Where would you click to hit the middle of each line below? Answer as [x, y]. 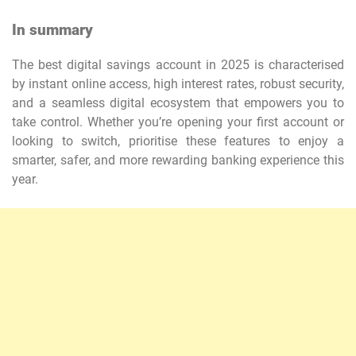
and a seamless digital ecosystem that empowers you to [178, 103]
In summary [52, 30]
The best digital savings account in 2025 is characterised [178, 65]
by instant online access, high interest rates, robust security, [178, 84]
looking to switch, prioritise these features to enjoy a [178, 141]
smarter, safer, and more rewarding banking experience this [178, 161]
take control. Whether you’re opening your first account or [178, 122]
